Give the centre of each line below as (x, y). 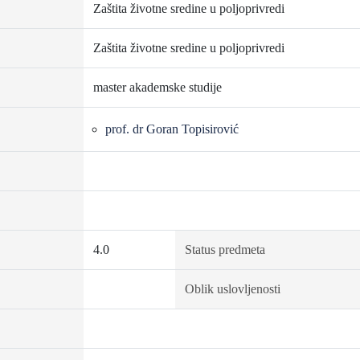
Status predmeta (225, 250)
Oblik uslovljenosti (232, 289)
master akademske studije (157, 87)
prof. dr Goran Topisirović (172, 129)
